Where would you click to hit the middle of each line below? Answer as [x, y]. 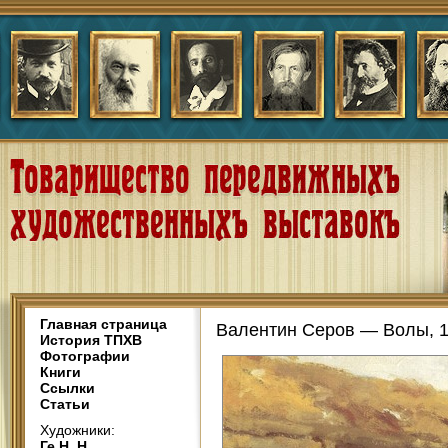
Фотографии [85, 356]
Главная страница [103, 324]
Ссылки [67, 388]
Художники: [77, 430]
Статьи [65, 404]
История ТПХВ [91, 340]
